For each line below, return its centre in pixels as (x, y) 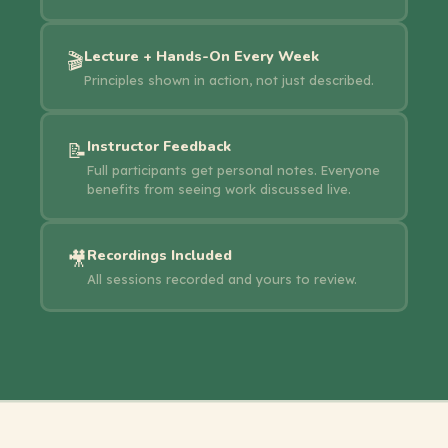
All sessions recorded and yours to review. (221, 279)
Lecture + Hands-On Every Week (201, 55)
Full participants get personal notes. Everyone (233, 169)
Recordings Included (159, 254)
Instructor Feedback (158, 145)
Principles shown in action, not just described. (228, 79)
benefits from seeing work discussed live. (218, 188)
